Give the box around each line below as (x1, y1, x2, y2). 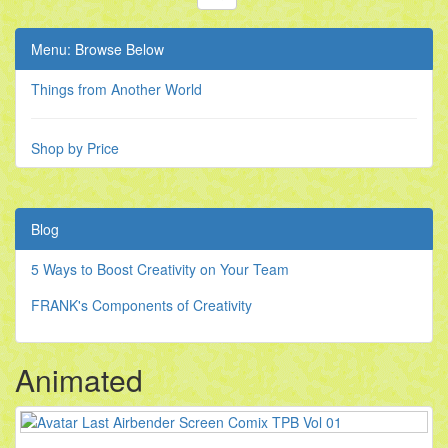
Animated (15, 358, 143, 402)
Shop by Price (31, 138, 119, 159)
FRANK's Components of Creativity (31, 295, 252, 316)
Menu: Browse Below (31, 39, 164, 60)
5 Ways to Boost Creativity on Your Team (31, 259, 289, 280)
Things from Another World (31, 79, 202, 100)
